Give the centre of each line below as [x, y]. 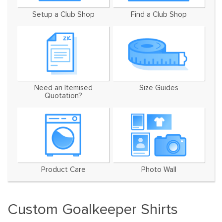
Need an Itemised [63, 100]
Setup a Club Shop [63, 26]
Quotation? [63, 108]
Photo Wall [159, 182]
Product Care [63, 182]
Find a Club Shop [159, 26]
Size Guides [159, 100]
